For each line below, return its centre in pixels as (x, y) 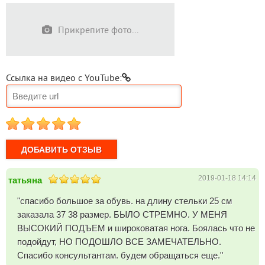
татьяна (25, 180)
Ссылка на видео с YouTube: (64, 77)
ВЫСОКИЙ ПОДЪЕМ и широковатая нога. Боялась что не (136, 228)
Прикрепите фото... (98, 30)
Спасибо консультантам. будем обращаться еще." (120, 255)
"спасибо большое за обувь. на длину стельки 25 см (125, 201)
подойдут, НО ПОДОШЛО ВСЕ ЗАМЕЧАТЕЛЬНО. (119, 242)
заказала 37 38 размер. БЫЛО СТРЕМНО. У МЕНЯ (122, 214)
